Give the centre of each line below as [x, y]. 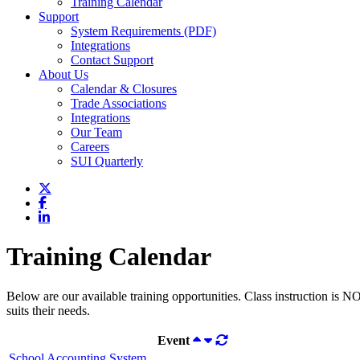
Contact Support [112, 60]
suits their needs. [48, 310]
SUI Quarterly [107, 161]
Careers [90, 147]
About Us [63, 74]
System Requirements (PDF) [143, 31]
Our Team [96, 132]
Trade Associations [119, 103]
